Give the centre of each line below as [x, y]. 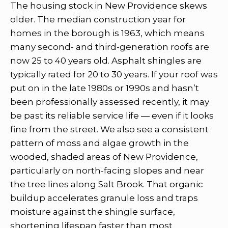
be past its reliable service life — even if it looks [112, 115]
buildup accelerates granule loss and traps [104, 198]
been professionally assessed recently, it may [110, 102]
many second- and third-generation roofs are [110, 47]
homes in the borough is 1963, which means [107, 33]
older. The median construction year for [98, 19]
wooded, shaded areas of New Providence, [104, 156]
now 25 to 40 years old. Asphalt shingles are [106, 60]
